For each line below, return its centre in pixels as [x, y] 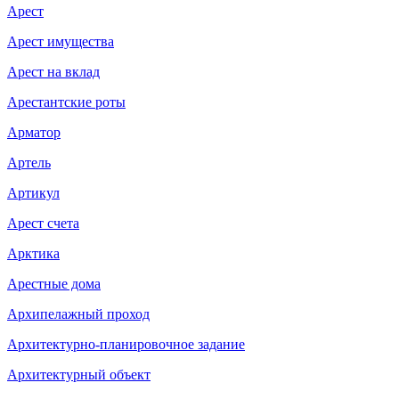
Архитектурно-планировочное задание [126, 344]
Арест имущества [61, 41]
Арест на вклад [53, 71]
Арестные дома [54, 283]
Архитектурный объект [79, 374]
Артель [29, 162]
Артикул [33, 192]
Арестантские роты [66, 102]
